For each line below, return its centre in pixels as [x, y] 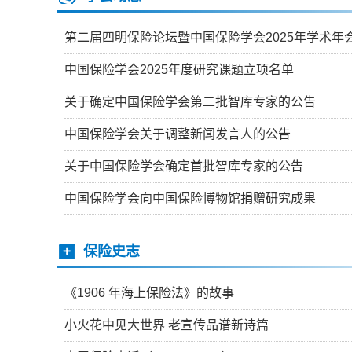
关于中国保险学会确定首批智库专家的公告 [184, 166]
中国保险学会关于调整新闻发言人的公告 [178, 134]
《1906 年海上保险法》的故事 [149, 293]
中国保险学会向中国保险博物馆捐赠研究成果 [190, 198]
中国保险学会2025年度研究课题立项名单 [179, 70]
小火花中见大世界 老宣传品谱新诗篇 [167, 325]
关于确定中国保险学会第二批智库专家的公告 [190, 102]
